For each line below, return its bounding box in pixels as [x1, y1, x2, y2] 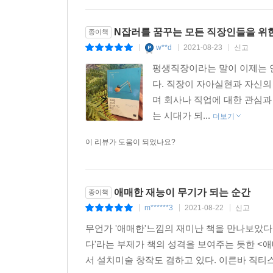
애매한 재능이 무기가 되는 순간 [114, 187, 250, 198]
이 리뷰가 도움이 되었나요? [85, 138, 175, 147]
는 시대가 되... [152, 110, 213, 121]
